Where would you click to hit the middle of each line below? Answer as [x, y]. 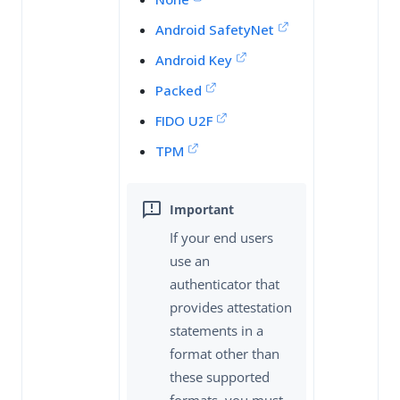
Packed [179, 91]
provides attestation [231, 307]
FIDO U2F [184, 121]
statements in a [217, 330]
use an [190, 260]
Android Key [194, 60]
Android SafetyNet [215, 30]
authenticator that [225, 283]
